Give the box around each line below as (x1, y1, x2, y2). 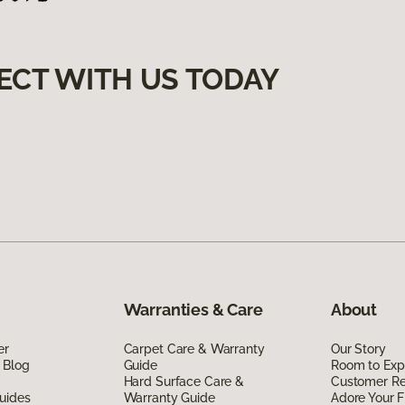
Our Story (330, 341, 386, 356)
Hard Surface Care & (123, 373, 244, 389)
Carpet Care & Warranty (123, 341, 265, 356)
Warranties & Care (123, 299, 263, 319)
